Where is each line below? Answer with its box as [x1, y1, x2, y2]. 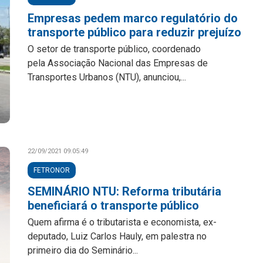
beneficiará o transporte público [28, 198, 200, 213]
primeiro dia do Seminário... [28, 245, 139, 256]
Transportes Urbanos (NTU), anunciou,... [28, 72, 187, 83]
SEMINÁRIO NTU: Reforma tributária [28, 184, 222, 198]
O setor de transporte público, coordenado [28, 43, 201, 55]
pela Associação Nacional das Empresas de [28, 58, 208, 69]
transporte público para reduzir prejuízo [28, 25, 242, 39]
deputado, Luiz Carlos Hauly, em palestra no [28, 231, 207, 242]
